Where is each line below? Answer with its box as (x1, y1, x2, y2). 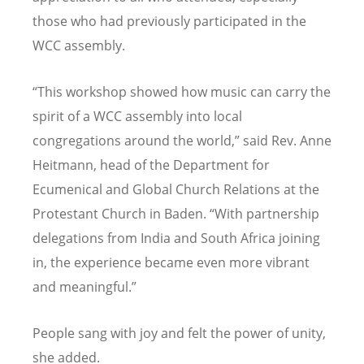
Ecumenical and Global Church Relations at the (32, 180, 319, 198)
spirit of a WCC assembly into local (32, 106, 242, 125)
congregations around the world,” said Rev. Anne (32, 131, 331, 149)
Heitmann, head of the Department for (32, 155, 270, 174)
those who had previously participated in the (32, 11, 306, 30)
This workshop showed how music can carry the (37, 82, 331, 101)
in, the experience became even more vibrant (32, 253, 310, 271)
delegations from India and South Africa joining (32, 228, 320, 247)
